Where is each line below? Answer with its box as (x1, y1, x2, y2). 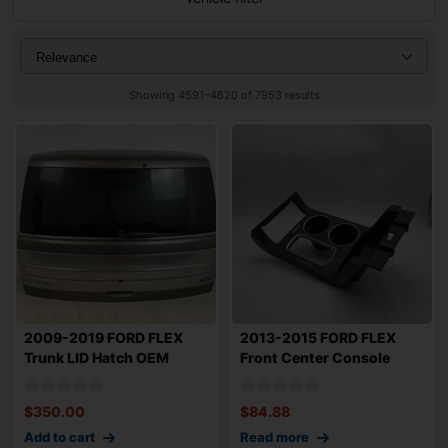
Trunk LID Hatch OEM (24, 348, 169, 366)
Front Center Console (240, 348, 390, 366)
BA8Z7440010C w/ (24, 368, 159, 386)
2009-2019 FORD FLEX (24, 328, 183, 346)
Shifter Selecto (240, 368, 343, 386)
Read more (240, 429, 309, 446)
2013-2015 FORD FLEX (240, 328, 396, 346)
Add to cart (24, 429, 95, 446)
